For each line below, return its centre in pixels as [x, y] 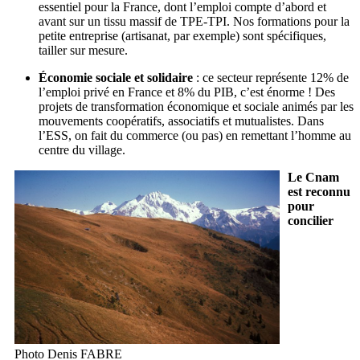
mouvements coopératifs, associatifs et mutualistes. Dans [181, 121]
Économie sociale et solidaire [116, 77]
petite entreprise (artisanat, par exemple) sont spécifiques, [182, 35]
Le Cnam [313, 177]
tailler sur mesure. [83, 50]
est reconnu [319, 191]
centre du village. [82, 149]
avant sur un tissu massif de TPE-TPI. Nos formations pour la [194, 21]
